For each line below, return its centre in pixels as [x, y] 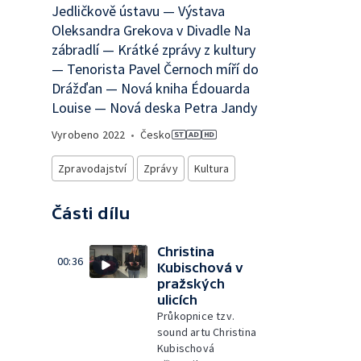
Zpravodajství [93, 168]
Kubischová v [200, 268]
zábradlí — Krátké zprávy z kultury [154, 50]
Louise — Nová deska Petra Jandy [154, 108]
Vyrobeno [77, 135]
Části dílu [91, 213]
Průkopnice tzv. [196, 316]
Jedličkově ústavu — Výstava [138, 11]
